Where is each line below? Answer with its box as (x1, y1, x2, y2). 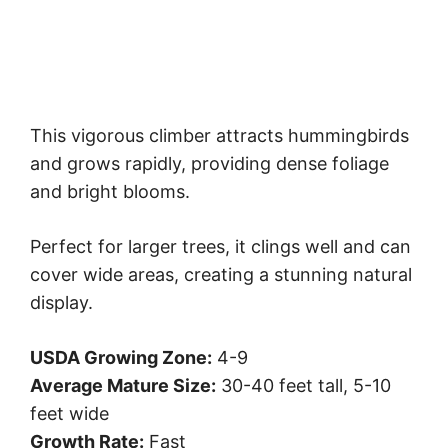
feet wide (30, 402, 109, 424)
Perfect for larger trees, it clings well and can (30, 235, 411, 257)
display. (30, 291, 93, 313)
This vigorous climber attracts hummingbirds (30, 124, 409, 146)
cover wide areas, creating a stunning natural (30, 263, 412, 285)
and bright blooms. (30, 180, 190, 202)
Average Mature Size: (30, 374, 216, 396)
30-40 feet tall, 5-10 (216, 374, 391, 396)
